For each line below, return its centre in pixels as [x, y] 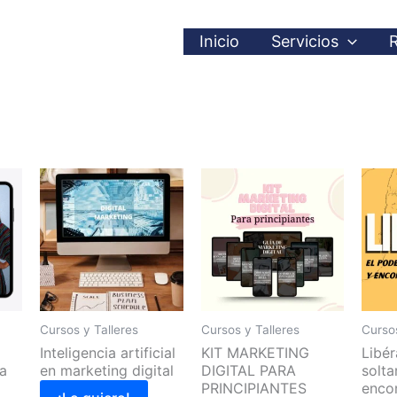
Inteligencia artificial [108, 352]
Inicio [220, 41]
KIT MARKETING [255, 352]
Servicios [305, 41]
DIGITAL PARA [248, 370]
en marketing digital [107, 370]
